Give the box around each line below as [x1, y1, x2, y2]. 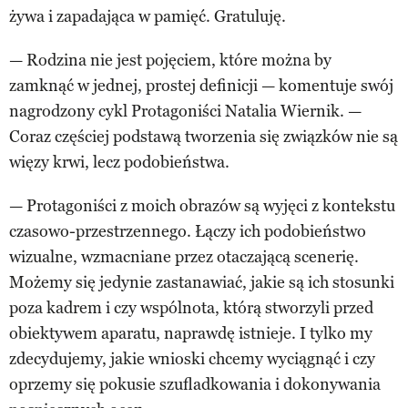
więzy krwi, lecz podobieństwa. [9, 151, 229, 172]
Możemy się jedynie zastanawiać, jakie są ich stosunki [9, 271, 394, 292]
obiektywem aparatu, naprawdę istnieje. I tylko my [9, 322, 372, 343]
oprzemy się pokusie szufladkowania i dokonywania [9, 373, 381, 394]
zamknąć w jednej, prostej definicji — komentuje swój [9, 75, 393, 96]
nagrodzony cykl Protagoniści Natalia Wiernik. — [9, 100, 362, 121]
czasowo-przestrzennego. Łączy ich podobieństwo [9, 220, 366, 241]
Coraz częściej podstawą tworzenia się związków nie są [9, 126, 398, 147]
